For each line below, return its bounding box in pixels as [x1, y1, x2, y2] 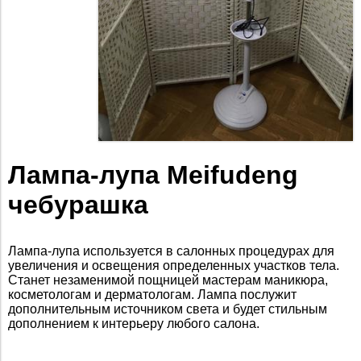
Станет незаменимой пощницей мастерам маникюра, [8, 273, 328, 288]
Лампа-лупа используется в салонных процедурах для [8, 244, 334, 259]
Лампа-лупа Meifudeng [8, 160, 298, 190]
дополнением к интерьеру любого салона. [8, 317, 259, 331]
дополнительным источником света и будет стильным [8, 302, 327, 317]
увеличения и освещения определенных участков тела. [8, 259, 339, 273]
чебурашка [8, 190, 148, 220]
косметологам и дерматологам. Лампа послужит [8, 288, 297, 302]
